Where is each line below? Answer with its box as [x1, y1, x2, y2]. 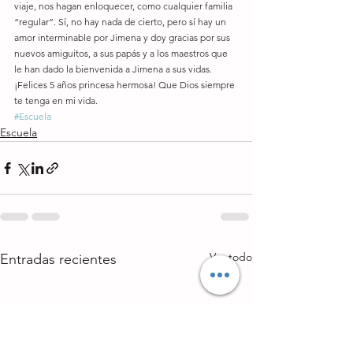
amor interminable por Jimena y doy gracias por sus [14, 32, 232, 43]
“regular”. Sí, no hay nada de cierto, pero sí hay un [14, 16, 229, 28]
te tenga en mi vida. [14, 95, 98, 106]
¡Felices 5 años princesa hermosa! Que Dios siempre [14, 79, 237, 91]
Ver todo [210, 250, 252, 264]
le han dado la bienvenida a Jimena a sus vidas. [14, 63, 214, 75]
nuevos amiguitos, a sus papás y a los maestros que [14, 47, 230, 59]
